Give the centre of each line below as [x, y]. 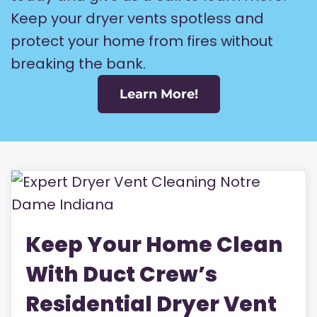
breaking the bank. [78, 64]
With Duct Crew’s [121, 275]
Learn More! [158, 94]
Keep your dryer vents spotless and [137, 19]
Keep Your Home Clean [154, 245]
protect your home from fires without [142, 41]
